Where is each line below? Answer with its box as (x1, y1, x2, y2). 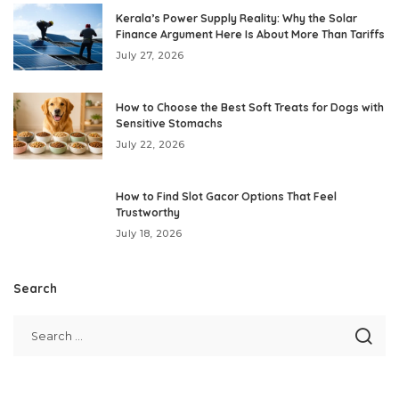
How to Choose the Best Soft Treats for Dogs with (116, 100, 384, 114)
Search (13, 280, 57, 296)
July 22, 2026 (116, 137, 185, 151)
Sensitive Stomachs (116, 116, 223, 130)
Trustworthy (116, 205, 180, 219)
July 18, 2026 (116, 226, 183, 240)
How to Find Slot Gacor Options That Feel (116, 189, 337, 203)
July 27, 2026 (116, 48, 184, 61)
